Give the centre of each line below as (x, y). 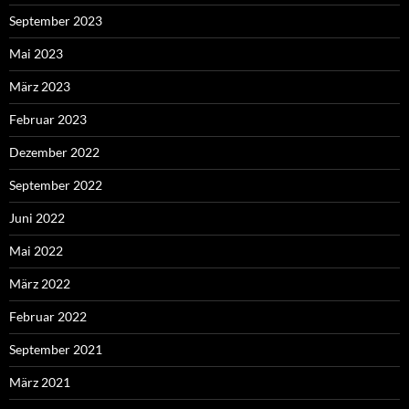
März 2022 (40, 284)
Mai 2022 (36, 251)
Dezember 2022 (54, 152)
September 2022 (56, 185)
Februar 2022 (48, 317)
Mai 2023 (36, 54)
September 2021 (56, 350)
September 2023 (56, 21)
